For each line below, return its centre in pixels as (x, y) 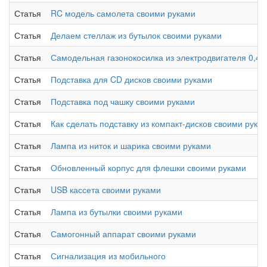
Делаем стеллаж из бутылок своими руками (136, 35)
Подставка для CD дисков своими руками (131, 79)
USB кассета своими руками (106, 190)
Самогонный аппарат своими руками (123, 234)
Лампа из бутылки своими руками (117, 212)
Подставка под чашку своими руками (123, 101)
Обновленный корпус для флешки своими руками (148, 167)
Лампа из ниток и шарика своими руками (131, 145)
